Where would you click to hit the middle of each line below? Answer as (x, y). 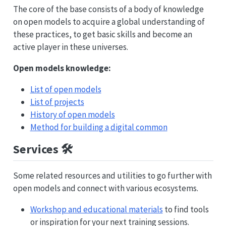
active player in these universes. (70, 47)
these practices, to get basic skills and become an (102, 34)
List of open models (66, 89)
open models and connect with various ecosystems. (105, 188)
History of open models (72, 114)
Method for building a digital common (99, 127)
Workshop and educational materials (96, 210)
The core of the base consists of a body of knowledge (108, 9)
